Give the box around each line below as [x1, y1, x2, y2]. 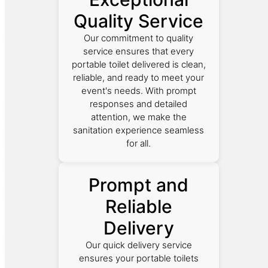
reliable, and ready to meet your [73, 71, 205, 83]
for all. [126, 137, 151, 149]
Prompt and [89, 173, 189, 196]
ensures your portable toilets [78, 252, 199, 264]
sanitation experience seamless [73, 124, 205, 136]
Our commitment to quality [84, 32, 194, 44]
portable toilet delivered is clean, [71, 58, 206, 70]
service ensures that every [83, 45, 194, 57]
